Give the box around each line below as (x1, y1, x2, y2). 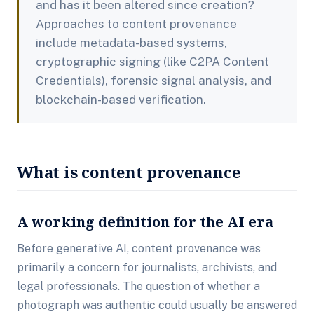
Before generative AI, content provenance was (17, 242, 261, 255)
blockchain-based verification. (36, 93, 206, 107)
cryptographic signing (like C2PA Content (36, 55, 269, 69)
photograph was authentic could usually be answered (17, 299, 297, 312)
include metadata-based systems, (36, 36, 227, 50)
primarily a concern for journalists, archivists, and (17, 261, 277, 274)
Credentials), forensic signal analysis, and (36, 74, 271, 88)
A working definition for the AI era (17, 212, 273, 231)
